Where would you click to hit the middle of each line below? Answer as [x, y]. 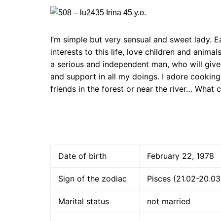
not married [169, 202]
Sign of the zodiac [92, 179]
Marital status [84, 202]
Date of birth [82, 156]
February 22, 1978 [181, 156]
